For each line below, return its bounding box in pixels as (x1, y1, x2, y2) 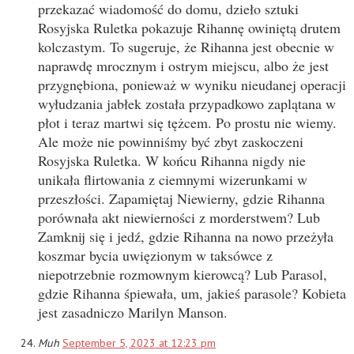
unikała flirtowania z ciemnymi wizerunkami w (38, 169, 307, 189)
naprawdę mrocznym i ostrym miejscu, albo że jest (38, 55, 329, 75)
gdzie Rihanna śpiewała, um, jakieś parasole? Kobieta (38, 283, 346, 303)
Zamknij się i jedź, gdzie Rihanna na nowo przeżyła (38, 226, 333, 246)
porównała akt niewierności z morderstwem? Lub (38, 207, 320, 227)
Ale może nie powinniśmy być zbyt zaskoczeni (38, 131, 303, 151)
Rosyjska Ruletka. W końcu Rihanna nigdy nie (38, 150, 306, 170)
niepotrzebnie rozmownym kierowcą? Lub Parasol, (38, 264, 327, 284)
